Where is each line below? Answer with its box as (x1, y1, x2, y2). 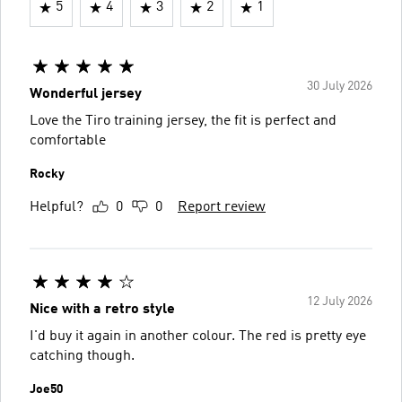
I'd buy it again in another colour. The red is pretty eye (30, 329, 366, 344)
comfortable (30, 134, 106, 148)
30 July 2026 (307, 80, 372, 92)
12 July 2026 (307, 295, 372, 308)
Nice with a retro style (30, 302, 175, 317)
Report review (178, 200, 266, 214)
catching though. (30, 349, 135, 363)
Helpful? (30, 200, 83, 214)
